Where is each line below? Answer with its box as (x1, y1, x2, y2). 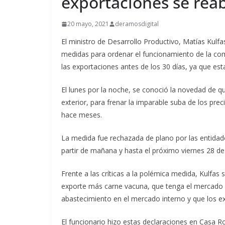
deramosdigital (115, 20, 159, 28)
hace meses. (61, 110, 102, 120)
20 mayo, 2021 (67, 20, 109, 28)
